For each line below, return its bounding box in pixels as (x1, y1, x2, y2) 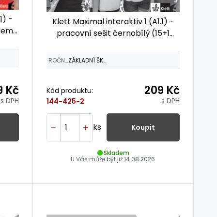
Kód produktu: (46, 85, 93, 95)
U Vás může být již (71, 155, 124, 164)
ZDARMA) (94, 39, 131, 51)
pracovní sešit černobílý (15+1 (56, 28, 170, 39)
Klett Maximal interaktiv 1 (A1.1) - (52, 16, 174, 28)
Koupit (131, 122, 155, 132)
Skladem (104, 148, 130, 157)
